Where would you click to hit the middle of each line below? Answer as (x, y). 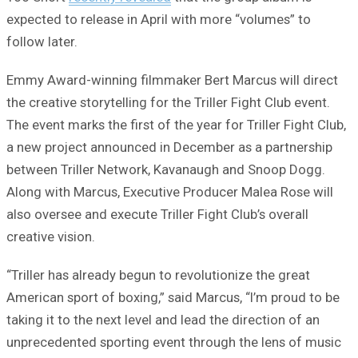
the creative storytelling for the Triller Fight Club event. (168, 102)
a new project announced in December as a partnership (169, 147)
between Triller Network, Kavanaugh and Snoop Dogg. (166, 169)
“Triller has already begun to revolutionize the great (158, 274)
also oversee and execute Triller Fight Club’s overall (157, 214)
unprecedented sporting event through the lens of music (174, 342)
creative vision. (51, 236)
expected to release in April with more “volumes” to (159, 19)
